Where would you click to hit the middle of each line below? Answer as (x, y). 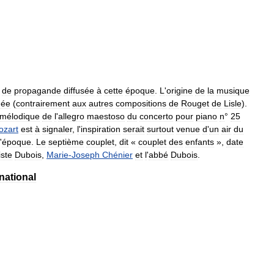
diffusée (79, 90)
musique (233, 90)
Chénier (117, 154)
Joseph (86, 154)
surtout (160, 129)
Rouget (195, 103)
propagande (38, 90)
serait (134, 129)
